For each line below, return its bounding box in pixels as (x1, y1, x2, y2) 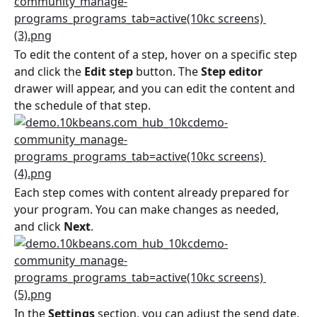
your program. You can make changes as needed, (14, 201, 282, 217)
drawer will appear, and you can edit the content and (14, 80, 298, 96)
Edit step (84, 63, 133, 79)
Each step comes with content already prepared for (14, 184, 292, 200)
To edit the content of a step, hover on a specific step (14, 46, 300, 62)
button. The (133, 63, 201, 79)
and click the (14, 63, 84, 79)
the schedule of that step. (14, 97, 151, 113)
